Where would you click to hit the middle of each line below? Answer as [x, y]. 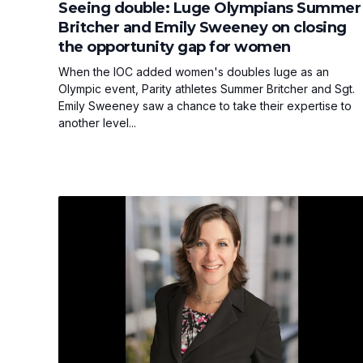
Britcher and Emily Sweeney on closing [203, 27]
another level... [97, 122]
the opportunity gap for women [175, 47]
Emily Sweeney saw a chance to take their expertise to [205, 105]
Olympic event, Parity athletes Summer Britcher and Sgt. [207, 88]
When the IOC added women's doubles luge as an [194, 71]
